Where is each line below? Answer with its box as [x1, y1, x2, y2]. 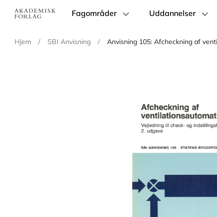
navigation [72, 22, 104, 31]
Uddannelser [149, 8, 196, 18]
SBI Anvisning [47, 37, 91, 46]
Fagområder [72, 8, 117, 18]
